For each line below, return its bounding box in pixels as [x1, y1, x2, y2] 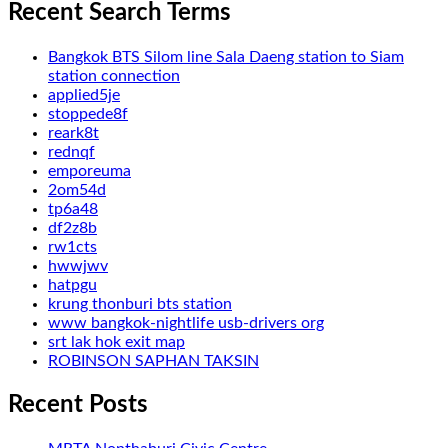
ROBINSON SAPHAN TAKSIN [48, 352, 259, 369]
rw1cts [48, 238, 97, 255]
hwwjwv [48, 257, 108, 274]
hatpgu [48, 276, 97, 293]
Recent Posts [8, 392, 148, 417]
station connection [48, 67, 180, 84]
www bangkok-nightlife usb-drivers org [48, 314, 324, 331]
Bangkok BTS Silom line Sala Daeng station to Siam [48, 48, 404, 65]
